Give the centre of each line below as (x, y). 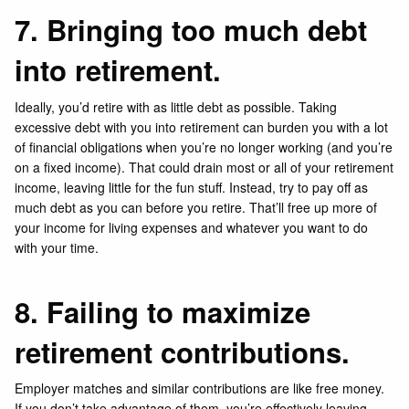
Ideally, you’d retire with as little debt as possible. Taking (176, 106)
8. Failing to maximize (163, 311)
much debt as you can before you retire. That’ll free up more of (196, 207)
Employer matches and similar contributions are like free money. (200, 388)
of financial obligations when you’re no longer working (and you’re (204, 147)
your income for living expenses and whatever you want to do (192, 227)
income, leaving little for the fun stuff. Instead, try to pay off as (192, 187)
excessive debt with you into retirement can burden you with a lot (202, 126)
